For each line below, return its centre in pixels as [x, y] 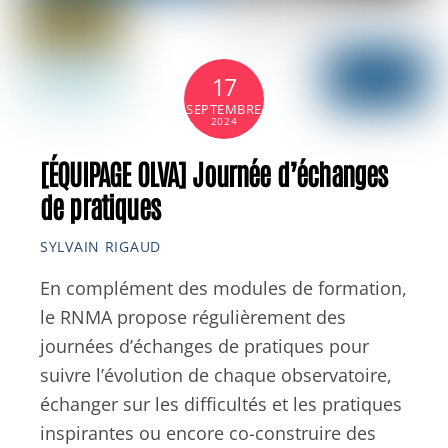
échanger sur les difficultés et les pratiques [221, 404]
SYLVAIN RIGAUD [100, 246]
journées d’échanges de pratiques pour [204, 346]
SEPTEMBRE [224, 108]
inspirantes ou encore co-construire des [208, 433]
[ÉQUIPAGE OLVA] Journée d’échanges [214, 173]
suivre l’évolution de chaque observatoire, [216, 375]
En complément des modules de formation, [223, 288]
